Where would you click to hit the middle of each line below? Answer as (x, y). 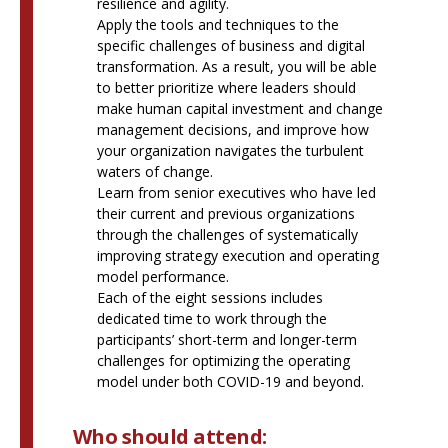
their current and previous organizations (225, 213)
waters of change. (154, 171)
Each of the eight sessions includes (209, 297)
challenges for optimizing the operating (223, 360)
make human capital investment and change (239, 108)
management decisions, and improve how (232, 129)
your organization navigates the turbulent (230, 150)
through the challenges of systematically (227, 234)
